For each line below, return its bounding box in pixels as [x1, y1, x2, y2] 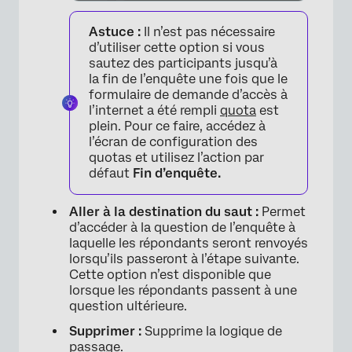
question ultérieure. [69, 299, 187, 313]
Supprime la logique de [145, 324, 282, 339]
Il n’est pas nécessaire [141, 24, 275, 39]
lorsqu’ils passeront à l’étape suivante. [69, 251, 299, 266]
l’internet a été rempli [89, 103, 220, 118]
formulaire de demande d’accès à [89, 87, 288, 102]
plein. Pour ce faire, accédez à [89, 119, 266, 134]
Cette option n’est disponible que [69, 267, 271, 282]
